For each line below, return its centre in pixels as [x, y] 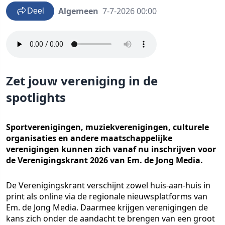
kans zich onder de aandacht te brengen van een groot [110, 218]
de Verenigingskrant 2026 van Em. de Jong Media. [104, 160]
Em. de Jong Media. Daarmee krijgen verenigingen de [107, 207]
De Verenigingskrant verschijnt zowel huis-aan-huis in [108, 185]
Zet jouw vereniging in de [82, 81]
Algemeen [78, 11]
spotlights [36, 97]
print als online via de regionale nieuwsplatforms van [107, 196]
